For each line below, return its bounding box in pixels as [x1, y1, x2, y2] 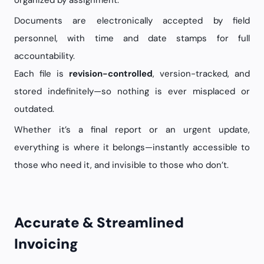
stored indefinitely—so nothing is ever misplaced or [14, 85, 250, 97]
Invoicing [14, 235, 78, 253]
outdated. [14, 103, 54, 115]
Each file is [14, 68, 69, 80]
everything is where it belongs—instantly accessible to [14, 141, 250, 153]
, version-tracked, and [153, 68, 250, 80]
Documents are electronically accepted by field [14, 15, 250, 27]
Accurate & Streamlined [14, 213, 24, 232]
